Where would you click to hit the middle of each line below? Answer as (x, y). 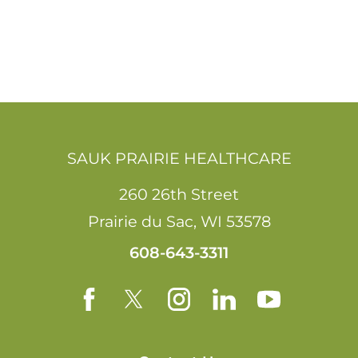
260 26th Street (179, 194)
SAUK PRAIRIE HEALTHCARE (179, 158)
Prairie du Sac (140, 221)
